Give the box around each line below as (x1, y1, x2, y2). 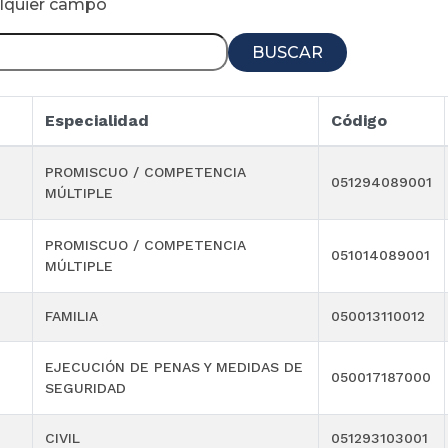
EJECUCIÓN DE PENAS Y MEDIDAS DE (45, 359, 303, 376)
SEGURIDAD (45, 380, 126, 397)
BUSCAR (252, 42, 323, 62)
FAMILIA (45, 308, 98, 325)
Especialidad (45, 111, 149, 131)
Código (331, 111, 387, 131)
